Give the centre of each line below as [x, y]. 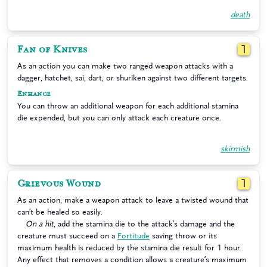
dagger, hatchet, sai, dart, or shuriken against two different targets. [133, 78]
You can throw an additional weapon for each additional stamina [128, 106]
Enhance [34, 94]
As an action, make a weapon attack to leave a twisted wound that [133, 200]
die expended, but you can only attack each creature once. [119, 118]
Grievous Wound [59, 184]
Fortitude [133, 236]
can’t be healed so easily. [60, 212]
